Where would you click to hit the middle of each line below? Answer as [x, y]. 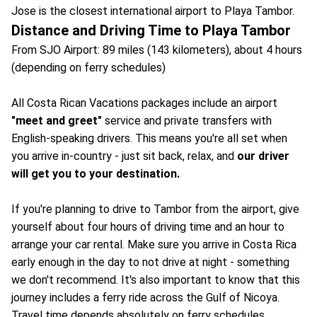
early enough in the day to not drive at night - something [150, 263]
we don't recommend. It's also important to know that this [156, 280]
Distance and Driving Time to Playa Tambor [151, 31]
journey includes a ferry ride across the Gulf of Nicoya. [145, 298]
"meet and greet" [57, 121]
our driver [263, 156]
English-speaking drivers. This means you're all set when [149, 139]
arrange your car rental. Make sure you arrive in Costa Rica [154, 245]
